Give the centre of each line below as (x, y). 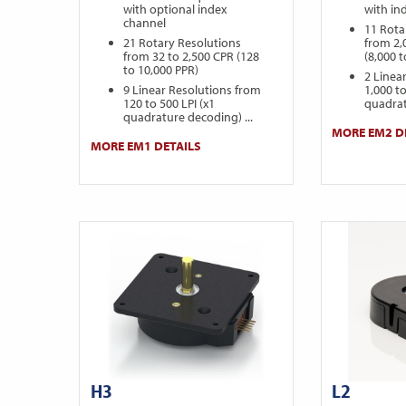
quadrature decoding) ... (188, 117)
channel (144, 23)
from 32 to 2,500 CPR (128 (191, 57)
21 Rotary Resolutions (182, 43)
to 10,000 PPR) (160, 70)
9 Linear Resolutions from (192, 90)
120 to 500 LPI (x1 (169, 104)
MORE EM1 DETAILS (145, 146)
